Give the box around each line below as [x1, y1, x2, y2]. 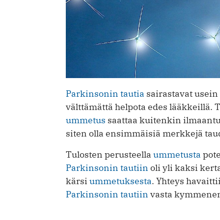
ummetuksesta [89, 175, 152, 187]
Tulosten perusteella [66, 149, 153, 161]
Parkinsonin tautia [66, 88, 144, 100]
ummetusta [153, 149, 201, 161]
